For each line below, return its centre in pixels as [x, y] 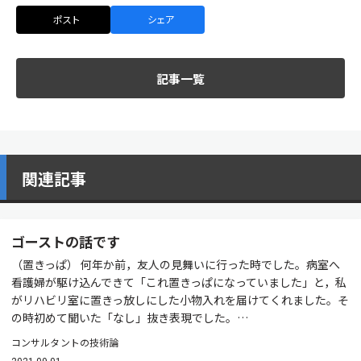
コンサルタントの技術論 [65, 342]
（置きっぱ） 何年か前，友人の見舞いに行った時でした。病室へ [176, 264]
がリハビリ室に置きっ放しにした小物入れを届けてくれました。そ [180, 299]
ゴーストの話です [66, 241]
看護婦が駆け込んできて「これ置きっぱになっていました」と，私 [179, 282]
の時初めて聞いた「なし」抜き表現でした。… [130, 317]
